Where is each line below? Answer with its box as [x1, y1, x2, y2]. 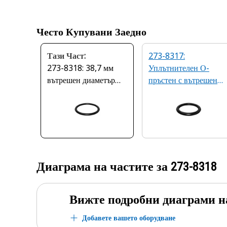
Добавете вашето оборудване [82, 213, 175, 222]
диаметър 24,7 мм [148, 87, 211, 98]
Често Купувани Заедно [36, 26, 146, 38]
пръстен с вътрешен [148, 74, 217, 86]
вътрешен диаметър [47, 74, 115, 86]
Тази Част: [47, 50, 86, 61]
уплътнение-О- [47, 87, 100, 98]
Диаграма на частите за [36, 160, 171, 174]
